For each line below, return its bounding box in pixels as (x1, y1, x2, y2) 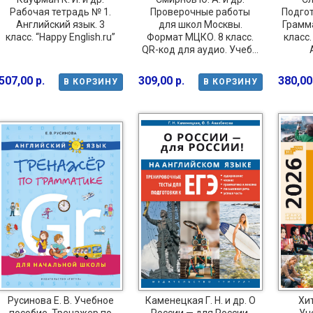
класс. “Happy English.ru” (6, 31, 115, 43)
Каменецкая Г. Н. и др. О (145, 295, 256, 307)
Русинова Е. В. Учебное (7, 295, 114, 307)
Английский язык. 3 (16, 18, 105, 30)
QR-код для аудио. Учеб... (142, 43, 259, 55)
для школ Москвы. (158, 18, 242, 30)
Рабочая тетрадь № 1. (10, 6, 111, 17)
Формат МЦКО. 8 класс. (147, 31, 254, 43)
